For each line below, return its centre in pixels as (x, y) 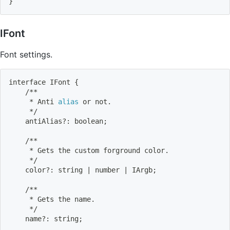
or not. (95, 101)
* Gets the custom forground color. (89, 150)
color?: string (48, 170)
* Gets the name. (52, 199)
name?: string (44, 218)
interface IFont (42, 82)
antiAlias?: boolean (56, 121)
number (107, 170)
